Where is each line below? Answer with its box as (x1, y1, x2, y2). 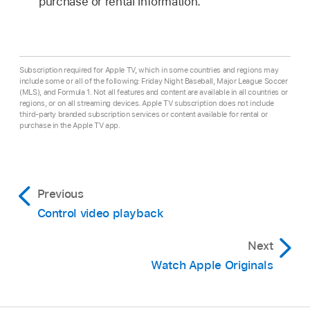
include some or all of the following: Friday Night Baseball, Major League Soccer (19, 75, 288, 86)
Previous (37, 186, 84, 201)
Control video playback (37, 206, 164, 220)
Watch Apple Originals (150, 257, 273, 272)
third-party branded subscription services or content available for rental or (19, 109, 268, 119)
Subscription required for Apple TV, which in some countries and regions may (19, 64, 279, 75)
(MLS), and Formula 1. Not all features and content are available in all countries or (19, 86, 289, 97)
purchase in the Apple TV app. (19, 120, 120, 130)
